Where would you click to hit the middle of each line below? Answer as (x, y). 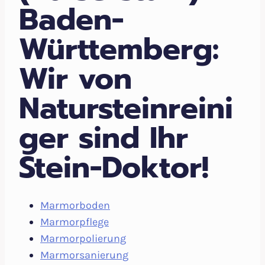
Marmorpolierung (83, 239)
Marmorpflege (75, 222)
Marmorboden (75, 206)
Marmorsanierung (84, 255)
